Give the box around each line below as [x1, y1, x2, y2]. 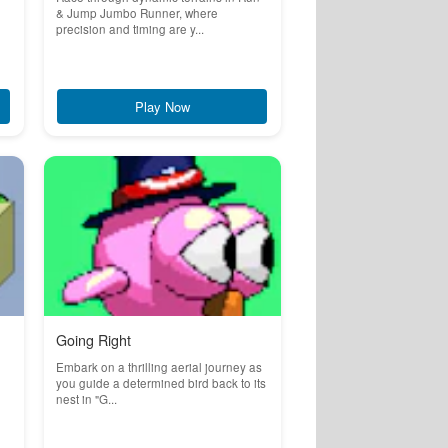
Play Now [134, 97, 190, 116]
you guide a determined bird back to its [55, 375, 266, 391]
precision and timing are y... [55, 21, 204, 37]
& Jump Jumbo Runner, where [55, 5, 218, 21]
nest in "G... [55, 391, 117, 407]
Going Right [55, 330, 131, 350]
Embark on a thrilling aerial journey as [55, 359, 262, 375]
